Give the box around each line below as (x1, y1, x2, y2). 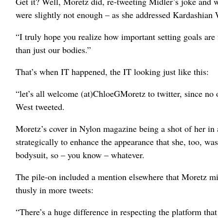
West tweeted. (16, 101, 65, 112)
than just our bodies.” (16, 44, 91, 55)
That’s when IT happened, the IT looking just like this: (16, 66, 209, 77)
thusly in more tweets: (16, 184, 93, 196)
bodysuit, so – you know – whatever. (16, 149, 145, 161)
